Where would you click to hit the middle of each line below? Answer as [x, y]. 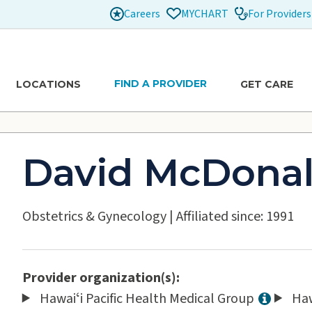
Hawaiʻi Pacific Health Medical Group [147, 298]
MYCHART [204, 14]
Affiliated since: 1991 [235, 216]
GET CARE [266, 84]
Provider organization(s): [101, 278]
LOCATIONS [48, 84]
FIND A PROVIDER [160, 84]
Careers [142, 14]
